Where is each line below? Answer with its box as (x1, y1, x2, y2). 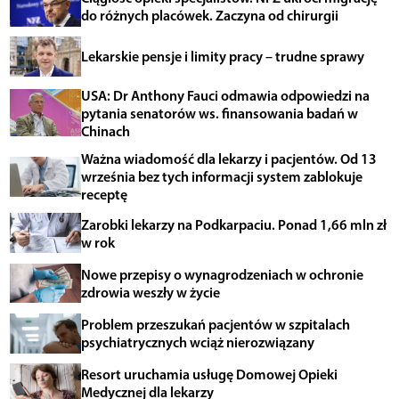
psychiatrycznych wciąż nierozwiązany (80, 333, 314, 352)
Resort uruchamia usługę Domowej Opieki (80, 365, 338, 384)
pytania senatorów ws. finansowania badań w (80, 104, 358, 123)
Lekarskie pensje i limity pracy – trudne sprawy (80, 47, 364, 66)
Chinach (80, 122, 130, 141)
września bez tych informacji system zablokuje (80, 167, 362, 186)
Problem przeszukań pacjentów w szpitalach (80, 315, 350, 334)
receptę (80, 185, 127, 204)
